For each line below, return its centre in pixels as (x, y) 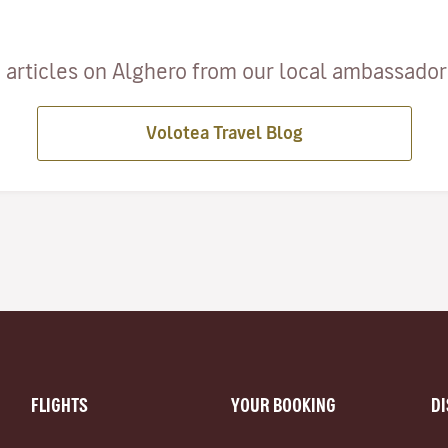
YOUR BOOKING (283, 404)
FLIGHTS (59, 404)
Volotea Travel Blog (224, 132)
